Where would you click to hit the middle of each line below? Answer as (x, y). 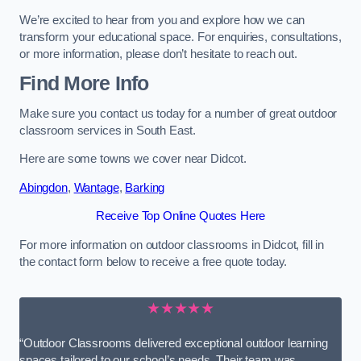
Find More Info (84, 84)
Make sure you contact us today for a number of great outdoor (178, 113)
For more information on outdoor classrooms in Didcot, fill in (172, 245)
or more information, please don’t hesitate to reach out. (158, 54)
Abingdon (44, 187)
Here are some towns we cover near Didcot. (133, 159)
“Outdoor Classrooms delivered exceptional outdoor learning (174, 343)
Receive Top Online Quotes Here (180, 216)
